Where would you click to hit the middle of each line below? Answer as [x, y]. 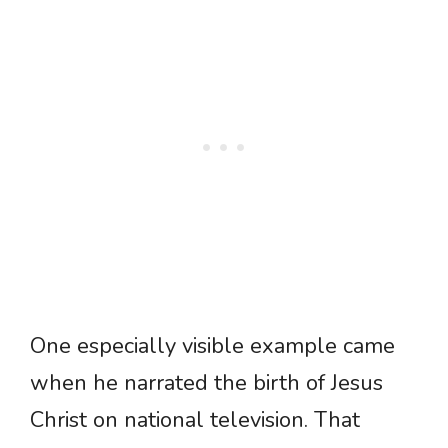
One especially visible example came [212, 346]
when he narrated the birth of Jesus [206, 383]
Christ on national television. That [195, 420]
